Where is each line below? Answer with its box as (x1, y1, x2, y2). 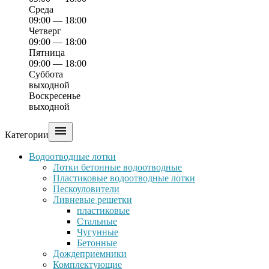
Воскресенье (29, 91, 80, 101)
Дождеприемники (53, 249, 127, 259)
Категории (5, 130, 49, 140)
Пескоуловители (53, 184, 119, 194)
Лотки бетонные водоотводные (53, 162, 182, 172)
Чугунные (77, 227, 118, 237)
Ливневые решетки (53, 195, 132, 205)
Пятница (29, 47, 65, 58)
